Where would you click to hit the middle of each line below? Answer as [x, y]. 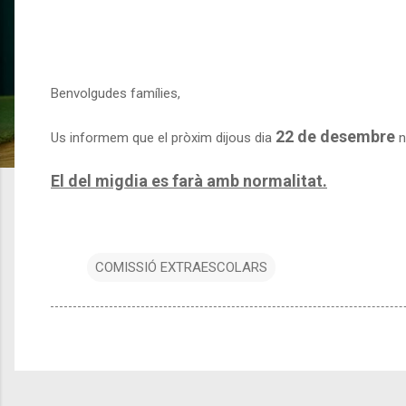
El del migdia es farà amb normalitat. [189, 180]
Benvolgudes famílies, [116, 93]
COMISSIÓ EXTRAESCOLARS [181, 267]
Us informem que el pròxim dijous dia [163, 137]
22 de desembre [335, 136]
